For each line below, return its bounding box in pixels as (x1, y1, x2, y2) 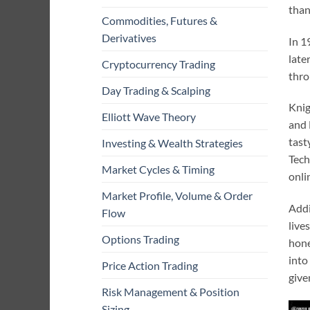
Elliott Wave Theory (102, 110, 196, 124)
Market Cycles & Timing (102, 163, 215, 176)
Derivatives (102, 31, 156, 45)
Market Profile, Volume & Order (102, 189, 253, 203)
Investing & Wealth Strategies (102, 136, 243, 150)
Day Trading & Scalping (102, 84, 210, 98)
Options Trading (102, 232, 179, 246)
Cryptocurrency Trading (102, 57, 215, 71)
